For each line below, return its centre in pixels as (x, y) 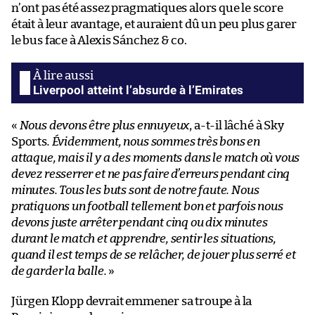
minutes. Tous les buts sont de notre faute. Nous (135, 191)
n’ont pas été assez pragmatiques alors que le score (147, 8)
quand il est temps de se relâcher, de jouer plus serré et (154, 255)
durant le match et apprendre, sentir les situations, (144, 239)
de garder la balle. (59, 271)
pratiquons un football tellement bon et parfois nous (147, 207)
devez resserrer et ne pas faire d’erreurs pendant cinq (151, 174)
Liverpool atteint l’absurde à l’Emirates (138, 90)
